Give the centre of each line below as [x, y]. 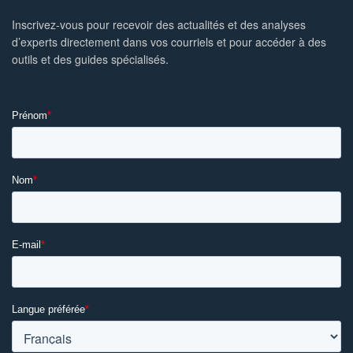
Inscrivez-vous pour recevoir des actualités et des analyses [159, 25]
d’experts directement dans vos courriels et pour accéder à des [169, 42]
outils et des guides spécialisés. [91, 59]
